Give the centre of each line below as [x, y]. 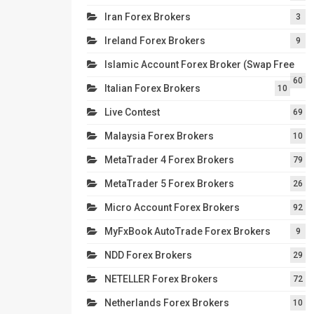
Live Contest [132, 112]
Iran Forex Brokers [148, 16]
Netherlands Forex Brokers [167, 302]
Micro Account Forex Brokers [172, 207]
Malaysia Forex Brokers [159, 136]
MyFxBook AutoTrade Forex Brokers [187, 231]
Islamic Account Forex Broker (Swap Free [199, 64]
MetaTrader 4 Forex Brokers [169, 159]
